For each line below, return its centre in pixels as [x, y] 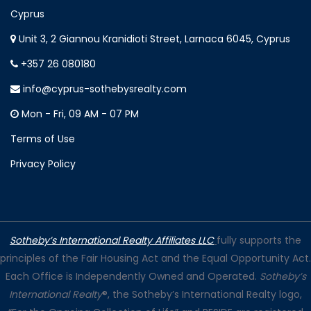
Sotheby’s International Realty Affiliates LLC [112, 241]
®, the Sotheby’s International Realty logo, [202, 295]
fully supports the [259, 241]
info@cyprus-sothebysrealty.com [103, 89]
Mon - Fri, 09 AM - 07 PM [79, 114]
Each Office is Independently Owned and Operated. [132, 277]
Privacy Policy [43, 164]
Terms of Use [43, 139]
